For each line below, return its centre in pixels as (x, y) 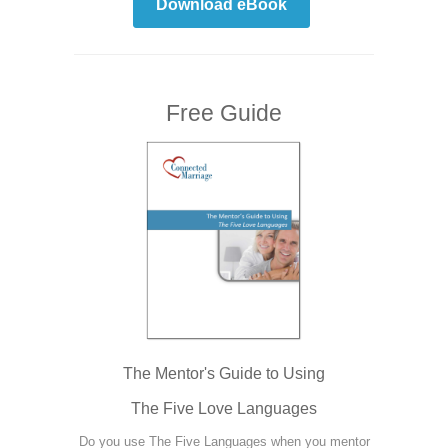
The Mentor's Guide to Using (224, 373)
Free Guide (224, 112)
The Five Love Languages (224, 408)
